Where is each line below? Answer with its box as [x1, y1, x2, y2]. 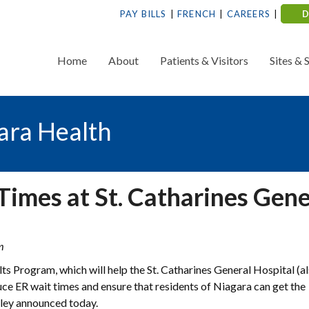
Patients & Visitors [160, 54, 248, 67]
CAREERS [226, 8, 270, 19]
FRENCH [177, 8, 217, 19]
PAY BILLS [119, 8, 167, 19]
